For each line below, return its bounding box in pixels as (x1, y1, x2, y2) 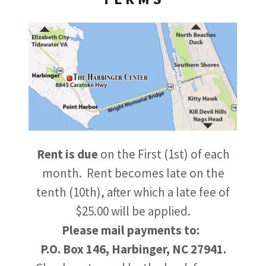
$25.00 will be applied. (75, 203, 191, 220)
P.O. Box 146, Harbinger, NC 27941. (40, 241, 226, 258)
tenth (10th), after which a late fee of (36, 184, 230, 201)
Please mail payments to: (62, 222, 199, 239)
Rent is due (36, 146, 98, 163)
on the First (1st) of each (97, 146, 230, 163)
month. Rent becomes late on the (42, 165, 224, 182)
